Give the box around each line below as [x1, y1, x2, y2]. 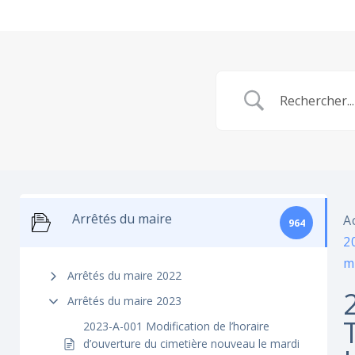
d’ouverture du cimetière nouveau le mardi [83, 336, 300, 351]
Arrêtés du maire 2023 [67, 293, 181, 308]
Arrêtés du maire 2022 [67, 268, 181, 283]
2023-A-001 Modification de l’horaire [83, 319, 269, 334]
